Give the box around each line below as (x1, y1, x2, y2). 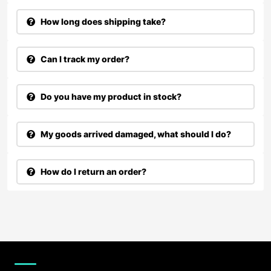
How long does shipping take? (39, 16, 166, 27)
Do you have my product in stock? (39, 91, 181, 102)
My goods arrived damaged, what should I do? (39, 129, 231, 140)
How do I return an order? (39, 166, 146, 177)
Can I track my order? (39, 54, 129, 65)
